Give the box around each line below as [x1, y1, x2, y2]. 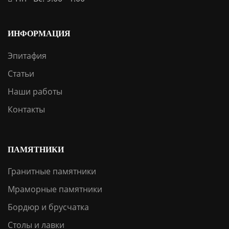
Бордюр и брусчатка [8, 201, 89, 213]
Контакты [8, 103, 45, 115]
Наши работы [8, 85, 62, 97]
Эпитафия [8, 50, 47, 61]
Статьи [8, 67, 34, 79]
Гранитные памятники [8, 166, 96, 177]
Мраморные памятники [8, 184, 102, 195]
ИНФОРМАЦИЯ [8, 29, 71, 38]
